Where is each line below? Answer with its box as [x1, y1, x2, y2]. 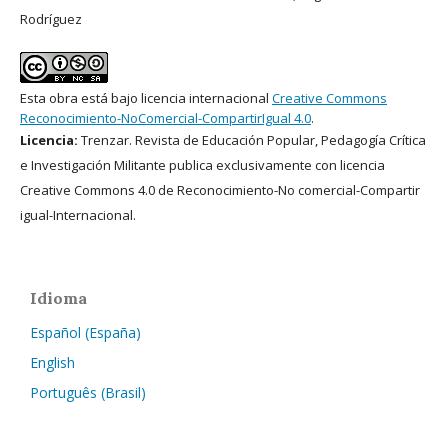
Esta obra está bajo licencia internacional [20, 88, 272, 107]
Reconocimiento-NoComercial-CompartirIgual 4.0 [20, 108, 311, 127]
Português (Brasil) [30, 382, 146, 402]
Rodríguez [20, 9, 82, 28]
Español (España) [30, 322, 141, 342]
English [30, 352, 75, 372]
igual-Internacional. [20, 205, 136, 224]
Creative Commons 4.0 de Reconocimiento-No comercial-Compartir [20, 180, 420, 199]
